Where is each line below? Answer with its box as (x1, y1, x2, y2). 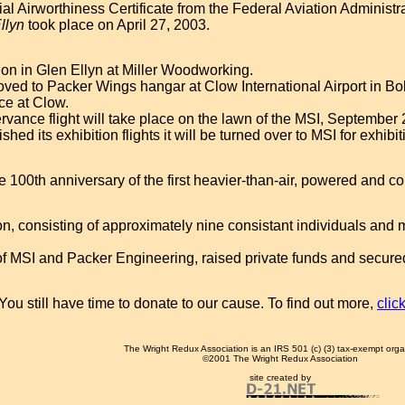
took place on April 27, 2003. (24, 17, 210, 33)
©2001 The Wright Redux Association (202, 353, 358, 363)
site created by (250, 372, 311, 382)
